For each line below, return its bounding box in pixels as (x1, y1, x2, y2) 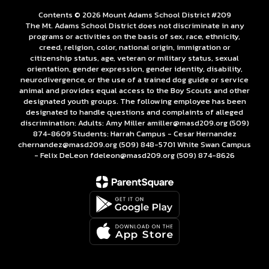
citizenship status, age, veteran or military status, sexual (30, 52, 239, 64)
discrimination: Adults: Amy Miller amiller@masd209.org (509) (20, 116, 249, 128)
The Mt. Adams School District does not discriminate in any (25, 19, 244, 31)
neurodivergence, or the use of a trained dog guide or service (20, 73, 249, 85)
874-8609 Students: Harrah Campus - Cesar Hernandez (32, 127, 237, 139)
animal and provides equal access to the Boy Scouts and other (19, 84, 250, 96)
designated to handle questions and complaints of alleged (26, 106, 243, 118)
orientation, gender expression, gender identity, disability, (26, 62, 243, 74)
